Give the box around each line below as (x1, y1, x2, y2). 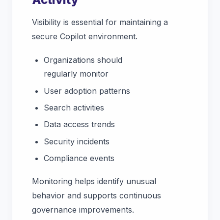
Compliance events (44, 153, 117, 164)
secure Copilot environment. (32, 31, 137, 42)
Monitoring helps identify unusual (32, 176, 156, 187)
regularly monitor (44, 69, 109, 79)
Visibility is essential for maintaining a (32, 17, 168, 27)
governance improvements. (32, 205, 137, 215)
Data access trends (44, 119, 115, 130)
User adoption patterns (44, 85, 130, 96)
